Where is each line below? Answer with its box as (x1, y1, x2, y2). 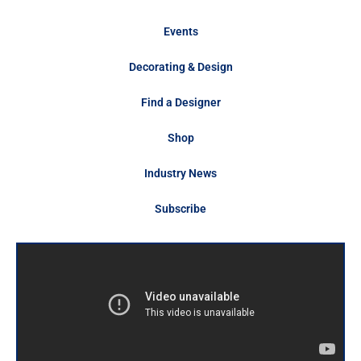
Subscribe (155, 201, 206, 215)
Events (163, 24, 198, 38)
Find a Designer (140, 95, 221, 109)
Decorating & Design (128, 60, 233, 73)
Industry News (144, 166, 217, 180)
